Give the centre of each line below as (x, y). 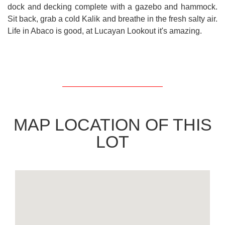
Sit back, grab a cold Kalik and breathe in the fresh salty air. (113, 19)
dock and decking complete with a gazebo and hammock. (113, 7)
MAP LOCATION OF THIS (113, 125)
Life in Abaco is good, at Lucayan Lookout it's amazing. (105, 31)
